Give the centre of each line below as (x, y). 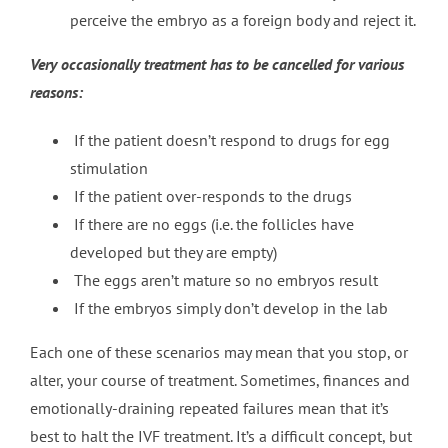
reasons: (56, 92)
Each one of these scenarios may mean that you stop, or (218, 352)
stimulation (108, 168)
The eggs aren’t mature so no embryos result (223, 280)
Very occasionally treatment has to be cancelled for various (216, 64)
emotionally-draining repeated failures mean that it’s (209, 408)
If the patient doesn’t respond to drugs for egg (229, 140)
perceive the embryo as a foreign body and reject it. (242, 20)
